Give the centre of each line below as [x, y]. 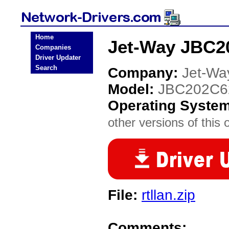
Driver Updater [58, 58]
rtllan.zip [168, 195]
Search [46, 68]
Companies [53, 47]
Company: [145, 73]
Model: [133, 89]
